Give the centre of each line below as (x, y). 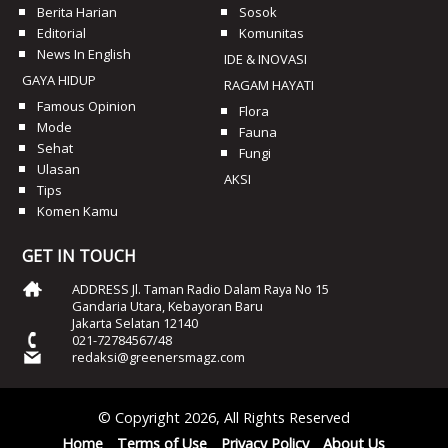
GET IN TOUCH (79, 255)
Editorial (62, 32)
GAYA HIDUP (59, 79)
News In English (84, 53)
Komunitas (271, 32)
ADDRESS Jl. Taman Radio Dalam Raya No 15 (201, 288)
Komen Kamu (78, 210)
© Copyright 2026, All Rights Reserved (223, 418)
